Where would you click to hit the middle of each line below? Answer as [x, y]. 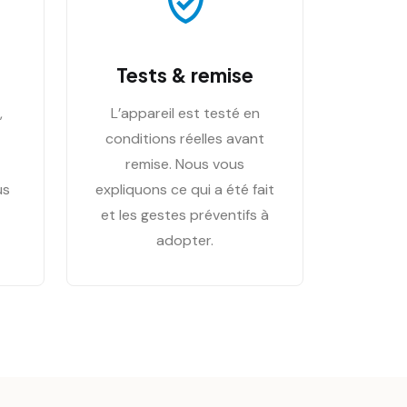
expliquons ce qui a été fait [185, 189]
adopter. [185, 240]
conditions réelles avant [185, 139]
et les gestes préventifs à [185, 215]
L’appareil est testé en [185, 113]
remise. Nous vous [185, 164]
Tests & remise [185, 74]
